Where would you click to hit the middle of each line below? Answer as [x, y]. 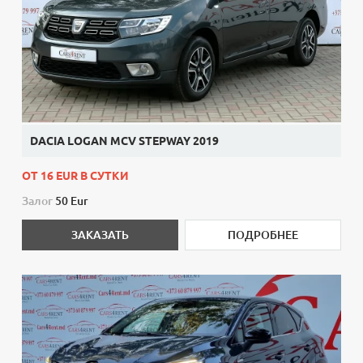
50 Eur [72, 201]
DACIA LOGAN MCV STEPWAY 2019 [125, 141]
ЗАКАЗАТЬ [100, 235]
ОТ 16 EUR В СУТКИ [76, 175]
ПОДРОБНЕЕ [263, 235]
